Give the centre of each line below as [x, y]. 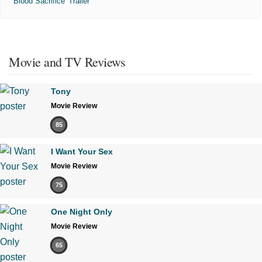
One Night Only [82, 211]
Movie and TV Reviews [67, 61]
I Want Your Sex [82, 151]
